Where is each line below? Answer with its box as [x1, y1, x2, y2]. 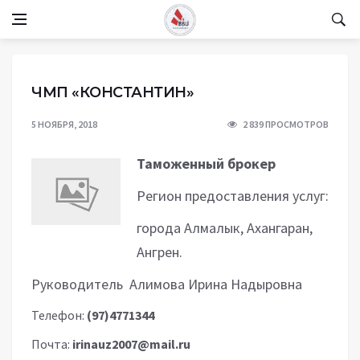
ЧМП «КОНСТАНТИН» [31, 84, 194, 101]
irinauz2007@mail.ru [72, 336, 190, 352]
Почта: [31, 336, 72, 352]
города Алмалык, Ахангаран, [137, 219, 313, 237]
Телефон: [31, 307, 87, 323]
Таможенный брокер [137, 154, 276, 173]
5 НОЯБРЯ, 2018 [31, 118, 97, 130]
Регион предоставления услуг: [137, 186, 329, 205]
